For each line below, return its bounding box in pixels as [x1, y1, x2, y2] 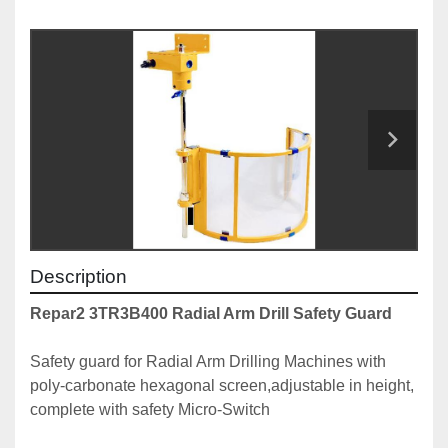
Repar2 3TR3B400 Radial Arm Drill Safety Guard [30, 305, 392, 323]
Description [30, 266, 127, 288]
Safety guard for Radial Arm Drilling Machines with [30, 353, 386, 371]
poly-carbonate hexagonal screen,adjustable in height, [30, 377, 414, 395]
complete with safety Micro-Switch [30, 401, 270, 419]
